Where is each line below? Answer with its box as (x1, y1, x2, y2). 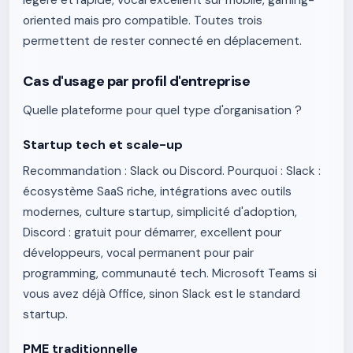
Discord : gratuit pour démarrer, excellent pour (23, 225, 281, 240)
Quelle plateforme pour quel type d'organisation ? (23, 102, 302, 118)
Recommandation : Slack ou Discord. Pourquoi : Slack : (23, 163, 321, 179)
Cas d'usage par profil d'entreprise (23, 72, 251, 91)
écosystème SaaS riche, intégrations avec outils (23, 184, 292, 199)
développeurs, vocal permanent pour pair (23, 245, 254, 261)
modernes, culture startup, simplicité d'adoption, (23, 204, 297, 220)
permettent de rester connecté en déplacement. (23, 33, 302, 49)
